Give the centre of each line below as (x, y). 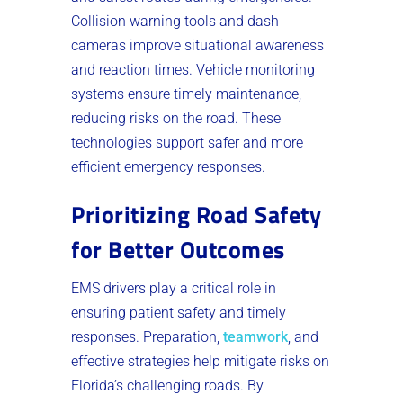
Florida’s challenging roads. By (167, 385)
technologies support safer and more (187, 142)
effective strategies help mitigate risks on (200, 361)
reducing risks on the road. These (176, 118)
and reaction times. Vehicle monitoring (193, 69)
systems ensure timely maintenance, (186, 94)
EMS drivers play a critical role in (174, 288)
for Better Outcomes (178, 249)
